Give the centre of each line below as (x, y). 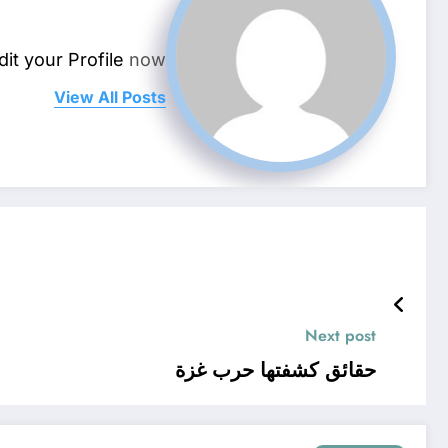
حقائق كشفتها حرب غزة (275, 371)
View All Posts (110, 97)
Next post (340, 336)
